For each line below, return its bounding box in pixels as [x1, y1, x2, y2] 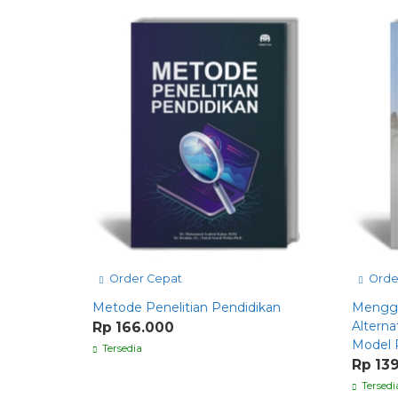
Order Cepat [107, 271, 182, 285]
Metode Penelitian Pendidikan [92, 298, 281, 315]
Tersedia [99, 341, 142, 354]
